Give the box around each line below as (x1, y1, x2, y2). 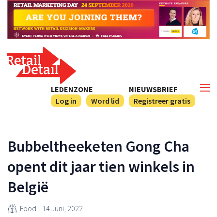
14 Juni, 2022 (42, 203, 83, 213)
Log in (56, 95, 77, 106)
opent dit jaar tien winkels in (7, 156, 195, 176)
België (7, 177, 48, 197)
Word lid (91, 95, 119, 106)
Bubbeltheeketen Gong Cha (7, 136, 189, 156)
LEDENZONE (51, 84, 93, 94)
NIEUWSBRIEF (129, 84, 177, 94)
